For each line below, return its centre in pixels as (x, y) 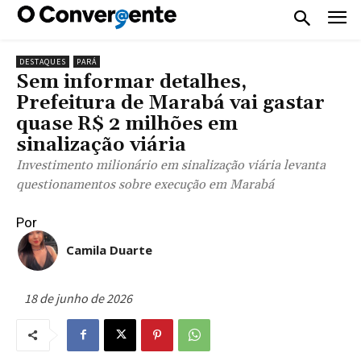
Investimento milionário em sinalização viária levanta (171, 165)
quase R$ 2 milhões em (127, 124)
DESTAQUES (43, 61)
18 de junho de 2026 (78, 298)
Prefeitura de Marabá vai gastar (170, 103)
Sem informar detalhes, (131, 82)
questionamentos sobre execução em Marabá (145, 184)
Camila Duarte (109, 249)
